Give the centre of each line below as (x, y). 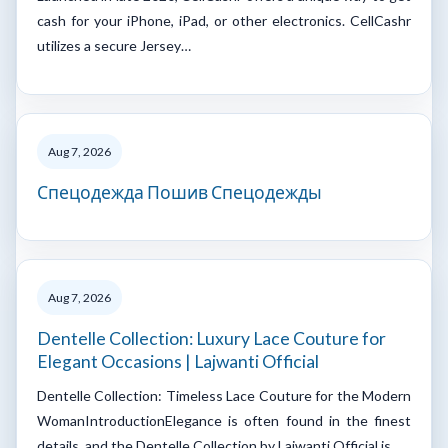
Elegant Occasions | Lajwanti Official (178, 361)
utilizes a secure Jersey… (114, 45)
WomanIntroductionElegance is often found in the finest (224, 420)
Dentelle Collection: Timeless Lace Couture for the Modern (224, 395)
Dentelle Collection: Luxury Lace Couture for (211, 338)
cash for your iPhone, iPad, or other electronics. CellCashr (224, 20)
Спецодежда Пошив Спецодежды (179, 192)
